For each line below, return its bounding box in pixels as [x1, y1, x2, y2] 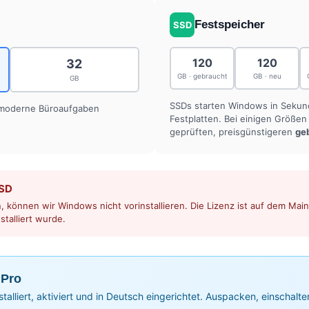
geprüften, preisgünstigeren [170, 126, 295, 137]
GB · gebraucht [177, 72, 228, 81]
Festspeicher [195, 17, 265, 31]
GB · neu [252, 72, 281, 81]
